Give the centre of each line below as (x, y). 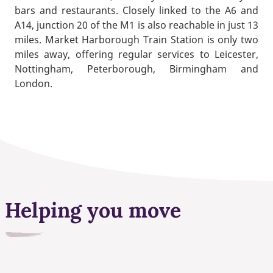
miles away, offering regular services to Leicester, (136, 55)
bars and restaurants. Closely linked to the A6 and (136, 11)
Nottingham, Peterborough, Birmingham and (136, 69)
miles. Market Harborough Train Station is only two (136, 40)
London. (34, 84)
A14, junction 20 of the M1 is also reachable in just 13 (136, 25)
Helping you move (93, 210)
